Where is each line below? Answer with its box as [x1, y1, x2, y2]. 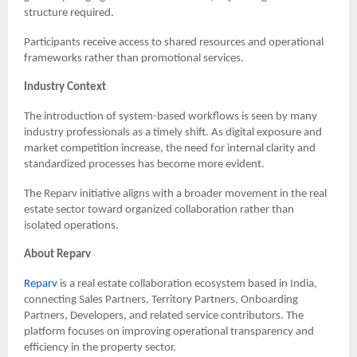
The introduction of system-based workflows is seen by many [24, 111, 317, 124]
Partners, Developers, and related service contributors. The [24, 310, 304, 323]
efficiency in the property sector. [24, 342, 176, 355]
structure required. [24, 7, 114, 20]
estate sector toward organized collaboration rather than [24, 204, 294, 217]
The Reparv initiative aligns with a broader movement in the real [24, 188, 327, 201]
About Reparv [24, 249, 91, 261]
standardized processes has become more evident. [24, 159, 265, 171]
